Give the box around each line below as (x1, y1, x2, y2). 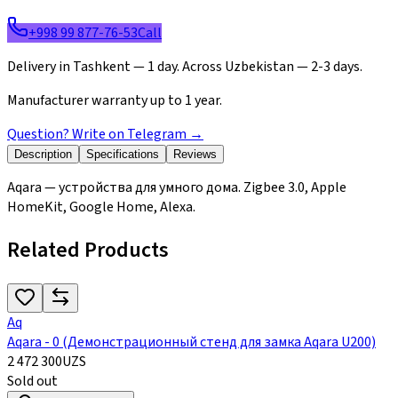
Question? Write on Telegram (7, 124, 187, 145)
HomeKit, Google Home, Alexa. (7, 197, 195, 218)
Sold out (7, 371, 58, 392)
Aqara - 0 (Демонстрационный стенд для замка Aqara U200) (7, 332, 376, 353)
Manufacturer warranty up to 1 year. (7, 91, 222, 111)
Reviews (173, 147, 217, 162)
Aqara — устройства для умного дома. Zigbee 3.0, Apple (7, 178, 346, 198)
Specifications (86, 147, 159, 162)
